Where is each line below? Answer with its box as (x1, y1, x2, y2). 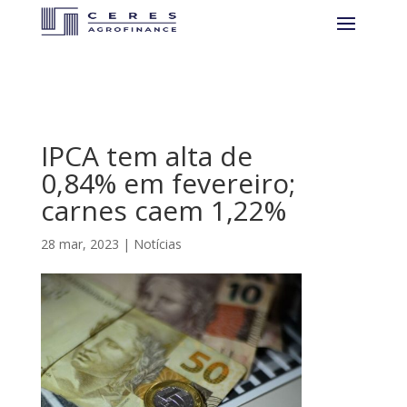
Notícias (133, 235, 182, 253)
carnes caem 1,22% (40, 192, 286, 229)
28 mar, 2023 (40, 235, 119, 253)
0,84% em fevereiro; (40, 164, 295, 202)
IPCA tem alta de (40, 137, 253, 174)
